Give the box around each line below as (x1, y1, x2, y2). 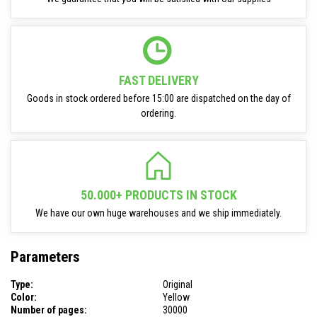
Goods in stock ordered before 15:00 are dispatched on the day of (26, 93, 291, 104)
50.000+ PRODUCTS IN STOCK (80, 188, 237, 202)
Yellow (163, 291, 190, 303)
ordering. (141, 108, 176, 119)
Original (163, 278, 192, 290)
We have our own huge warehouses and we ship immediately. (35, 207, 282, 219)
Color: (11, 291, 37, 303)
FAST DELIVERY (118, 73, 199, 88)
